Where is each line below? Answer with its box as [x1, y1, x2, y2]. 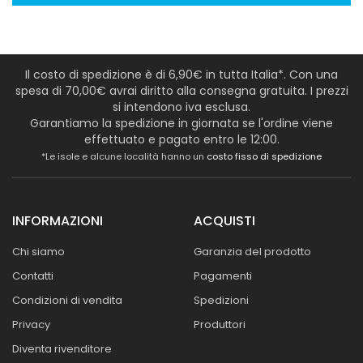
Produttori [194, 316, 246, 332]
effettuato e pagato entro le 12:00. [83, 130, 280, 147]
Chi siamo [12, 243, 65, 259]
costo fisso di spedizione [207, 149, 322, 163]
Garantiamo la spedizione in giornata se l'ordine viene [30, 114, 333, 131]
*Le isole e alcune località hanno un [41, 149, 207, 163]
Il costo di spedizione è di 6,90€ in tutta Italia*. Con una [25, 66, 338, 83]
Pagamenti [194, 267, 252, 284]
